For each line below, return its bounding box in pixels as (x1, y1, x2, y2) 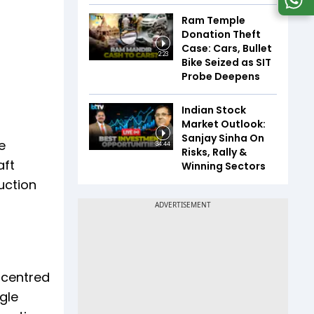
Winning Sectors (182, 158, 266, 173)
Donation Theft (182, 27, 261, 41)
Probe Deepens (182, 69, 260, 83)
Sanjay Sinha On (182, 130, 264, 145)
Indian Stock (182, 102, 246, 117)
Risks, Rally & (182, 144, 247, 159)
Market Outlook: (182, 116, 266, 131)
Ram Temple (182, 13, 245, 27)
